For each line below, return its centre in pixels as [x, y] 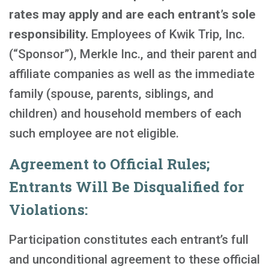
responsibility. [49, 34]
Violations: [48, 210]
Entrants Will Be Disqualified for [127, 187]
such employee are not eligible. [94, 133]
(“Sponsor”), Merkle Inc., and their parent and [133, 54]
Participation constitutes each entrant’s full [129, 240]
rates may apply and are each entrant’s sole [132, 14]
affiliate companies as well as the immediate [132, 74]
